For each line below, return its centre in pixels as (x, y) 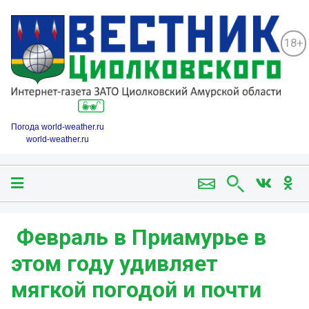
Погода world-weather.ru (58, 127)
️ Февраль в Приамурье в (139, 238)
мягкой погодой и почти (136, 290)
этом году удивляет (114, 264)
